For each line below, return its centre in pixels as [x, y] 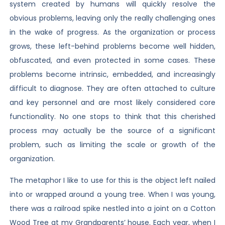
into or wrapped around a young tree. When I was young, [113, 194]
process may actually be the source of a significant [113, 131]
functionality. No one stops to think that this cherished [113, 117]
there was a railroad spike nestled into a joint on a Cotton [113, 208]
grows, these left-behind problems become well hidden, [113, 46]
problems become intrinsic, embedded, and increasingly [113, 75]
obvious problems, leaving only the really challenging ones [113, 18]
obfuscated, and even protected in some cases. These [113, 61]
